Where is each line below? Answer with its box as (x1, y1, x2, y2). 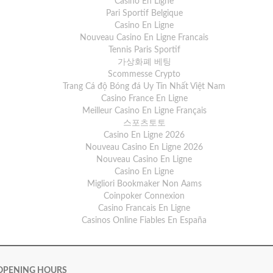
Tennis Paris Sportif (108, 46, 180, 54)
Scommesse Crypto (108, 70, 180, 79)
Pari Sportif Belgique (105, 9, 183, 18)
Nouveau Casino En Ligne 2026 (85, 143, 203, 152)
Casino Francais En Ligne (98, 204, 190, 213)
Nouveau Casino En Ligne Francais (80, 34, 208, 42)
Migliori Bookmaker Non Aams (87, 180, 202, 188)
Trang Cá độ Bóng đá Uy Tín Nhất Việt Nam (63, 82, 225, 91)
